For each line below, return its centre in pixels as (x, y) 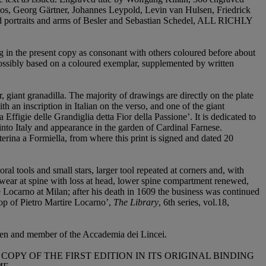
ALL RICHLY (225, 21)
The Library (136, 202)
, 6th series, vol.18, (194, 202)
